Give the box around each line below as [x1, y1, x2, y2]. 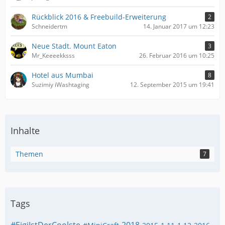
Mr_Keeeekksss [32, 51, 75, 60]
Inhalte [11, 125, 40, 137]
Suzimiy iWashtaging [32, 80, 89, 89]
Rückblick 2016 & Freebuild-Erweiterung [32, 12, 166, 22]
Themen [16, 149, 43, 159]
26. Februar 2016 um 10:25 [139, 51, 214, 60]
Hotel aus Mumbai [32, 70, 93, 80]
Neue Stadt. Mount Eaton [32, 41, 117, 51]
